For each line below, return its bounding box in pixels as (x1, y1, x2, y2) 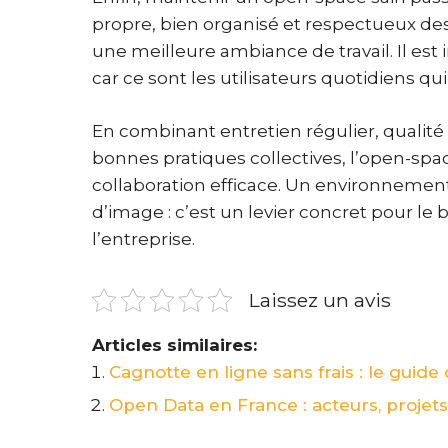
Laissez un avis (249, 287, 391, 312)
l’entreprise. (92, 228, 195, 249)
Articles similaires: (92, 334, 257, 355)
